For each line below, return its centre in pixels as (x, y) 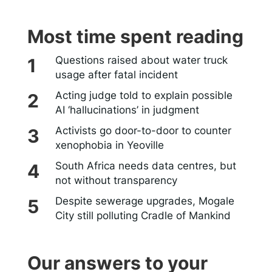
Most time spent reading (135, 37)
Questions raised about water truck (141, 60)
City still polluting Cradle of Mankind (143, 216)
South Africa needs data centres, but (145, 166)
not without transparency (116, 181)
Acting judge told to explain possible (144, 96)
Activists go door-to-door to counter (143, 131)
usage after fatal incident (116, 75)
